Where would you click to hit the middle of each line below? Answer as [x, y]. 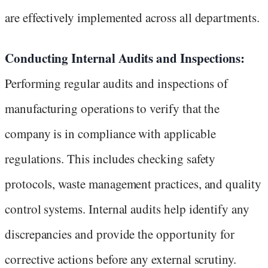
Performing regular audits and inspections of [117, 83]
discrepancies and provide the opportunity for [120, 234]
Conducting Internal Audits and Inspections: [125, 58]
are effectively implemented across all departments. [132, 18]
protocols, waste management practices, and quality [133, 184]
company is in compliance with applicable [110, 134]
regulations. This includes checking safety [110, 159]
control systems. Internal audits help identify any [127, 209]
